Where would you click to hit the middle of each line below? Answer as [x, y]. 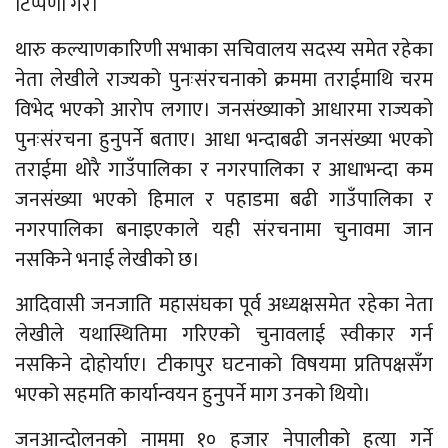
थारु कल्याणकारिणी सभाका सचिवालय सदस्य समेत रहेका [224, 50]
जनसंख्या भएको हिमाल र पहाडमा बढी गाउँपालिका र [224, 200]
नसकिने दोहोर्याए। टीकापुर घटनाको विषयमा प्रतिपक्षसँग [224, 365]
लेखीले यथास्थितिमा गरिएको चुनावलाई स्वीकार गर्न [224, 335]
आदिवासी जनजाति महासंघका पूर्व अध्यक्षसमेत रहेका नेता [224, 305]
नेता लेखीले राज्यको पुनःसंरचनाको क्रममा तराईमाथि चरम [224, 80]
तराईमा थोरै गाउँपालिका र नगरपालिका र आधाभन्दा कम [224, 170]
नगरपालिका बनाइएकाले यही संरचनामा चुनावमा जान [224, 230]
